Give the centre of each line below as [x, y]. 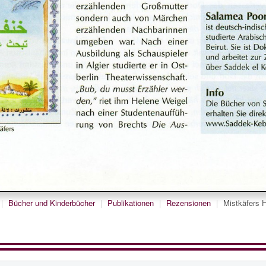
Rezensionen [189, 203]
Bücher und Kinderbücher [52, 203]
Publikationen [131, 203]
